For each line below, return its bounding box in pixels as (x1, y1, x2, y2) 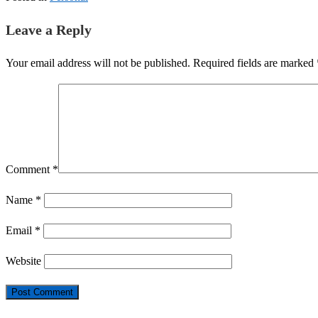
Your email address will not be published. (6, 57, 190, 70)
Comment (6, 163, 53, 176)
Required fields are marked (193, 57, 317, 70)
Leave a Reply (6, 22, 92, 38)
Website (6, 255, 41, 268)
